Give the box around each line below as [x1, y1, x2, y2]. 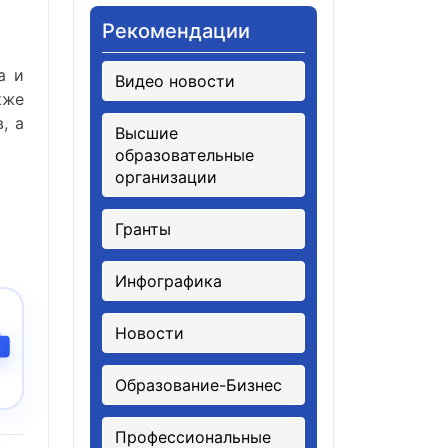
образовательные [115, 145, 254, 165]
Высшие [115, 123, 178, 143]
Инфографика [115, 271, 222, 291]
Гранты [115, 219, 171, 239]
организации [115, 167, 217, 187]
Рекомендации [102, 19, 250, 43]
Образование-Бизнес [115, 375, 282, 395]
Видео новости [115, 71, 235, 91]
